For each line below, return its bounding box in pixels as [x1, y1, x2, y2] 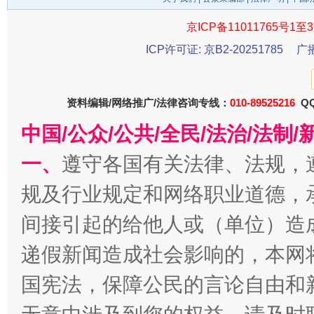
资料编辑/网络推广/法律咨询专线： [67, 97, 230, 109]
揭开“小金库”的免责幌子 [70, 200, 175, 212]
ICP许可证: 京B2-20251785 [146, 43, 283, 55]
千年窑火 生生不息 [82, 15, 163, 26]
